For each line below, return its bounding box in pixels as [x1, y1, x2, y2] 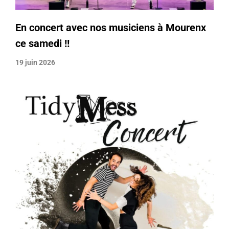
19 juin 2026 [15, 58, 55, 66]
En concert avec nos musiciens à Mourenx [15, 21, 206, 34]
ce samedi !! [15, 37, 70, 50]
